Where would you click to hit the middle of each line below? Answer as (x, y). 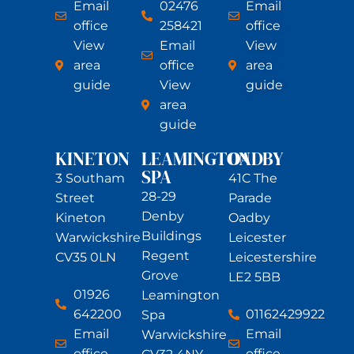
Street (75, 198)
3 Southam (90, 179)
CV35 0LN (86, 258)
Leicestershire (272, 258)
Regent (166, 256)
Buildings (172, 236)
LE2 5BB (254, 277)
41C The (252, 179)
